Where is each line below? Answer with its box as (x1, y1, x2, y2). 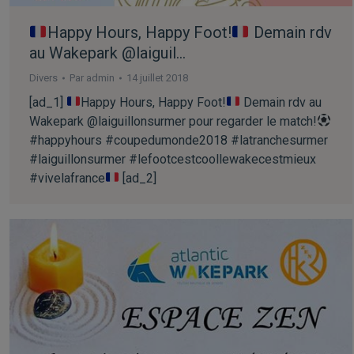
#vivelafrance (29, 170, 105, 186)
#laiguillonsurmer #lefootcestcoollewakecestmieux (29, 151, 316, 167)
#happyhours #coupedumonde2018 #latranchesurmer (29, 132, 328, 148)
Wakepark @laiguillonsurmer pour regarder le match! (29, 113, 317, 129)
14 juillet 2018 (126, 71, 188, 84)
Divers (29, 71, 58, 84)
